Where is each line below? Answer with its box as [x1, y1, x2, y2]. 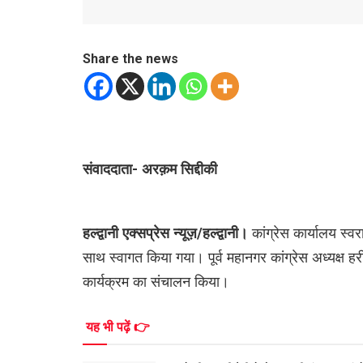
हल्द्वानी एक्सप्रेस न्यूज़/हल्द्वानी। [83, 224, 252, 242]
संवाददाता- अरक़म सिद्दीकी [83, 160, 217, 178]
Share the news [83, 51, 178, 67]
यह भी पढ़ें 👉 [86, 318, 150, 335]
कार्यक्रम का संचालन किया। [83, 273, 229, 291]
